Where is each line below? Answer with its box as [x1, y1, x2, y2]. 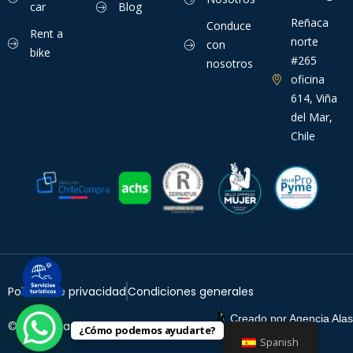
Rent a [29, 26, 63, 42]
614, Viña [290, 91, 337, 106]
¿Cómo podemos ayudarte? [79, 323, 217, 337]
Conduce [206, 18, 251, 34]
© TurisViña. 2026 [8, 318, 102, 334]
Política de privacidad [8, 283, 126, 299]
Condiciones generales [128, 283, 254, 299]
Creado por [227, 311, 289, 325]
